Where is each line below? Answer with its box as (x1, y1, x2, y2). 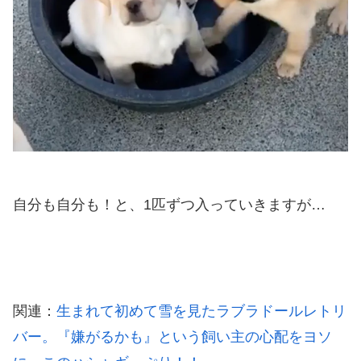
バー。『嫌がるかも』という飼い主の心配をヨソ (13, 329, 332, 346)
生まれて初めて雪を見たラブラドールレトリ (56, 303, 346, 320)
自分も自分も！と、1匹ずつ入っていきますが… (13, 197, 326, 214)
